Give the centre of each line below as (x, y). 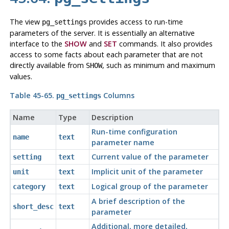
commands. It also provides (165, 44)
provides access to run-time (135, 22)
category (29, 187)
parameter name (123, 143)
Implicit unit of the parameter (147, 172)
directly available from (48, 65)
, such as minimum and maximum (158, 65)
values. (21, 77)
